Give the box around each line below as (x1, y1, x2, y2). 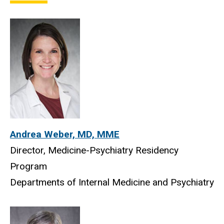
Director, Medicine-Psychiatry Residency (10, 144, 178, 156)
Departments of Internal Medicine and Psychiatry (10, 176, 214, 188)
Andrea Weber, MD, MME (10, 128, 119, 140)
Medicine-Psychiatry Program (9, 16, 216, 35)
